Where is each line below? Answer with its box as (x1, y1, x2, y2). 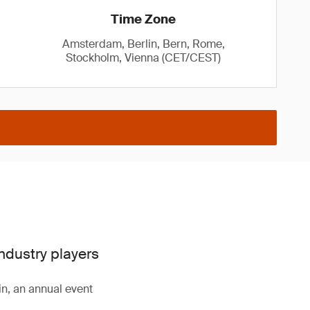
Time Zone (111, 11, 176, 28)
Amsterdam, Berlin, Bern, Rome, (62, 37, 225, 51)
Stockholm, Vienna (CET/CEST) (66, 51, 221, 65)
